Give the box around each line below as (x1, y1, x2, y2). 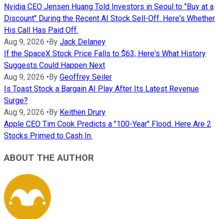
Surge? (4, 96, 28, 106)
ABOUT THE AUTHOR (4, 152, 94, 163)
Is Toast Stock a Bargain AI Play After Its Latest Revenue (4, 84, 199, 94)
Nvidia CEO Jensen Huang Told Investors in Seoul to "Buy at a (4, 2, 214, 12)
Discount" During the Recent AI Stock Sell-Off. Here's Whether (4, 14, 215, 23)
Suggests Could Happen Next (4, 61, 105, 70)
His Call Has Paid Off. (4, 25, 78, 35)
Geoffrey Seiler (60, 72, 112, 82)
